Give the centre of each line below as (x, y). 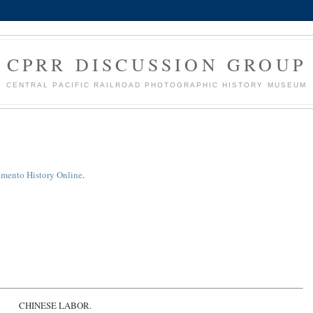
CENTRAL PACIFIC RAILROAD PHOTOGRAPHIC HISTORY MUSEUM (156, 85)
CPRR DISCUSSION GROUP (156, 64)
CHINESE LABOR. (55, 305)
